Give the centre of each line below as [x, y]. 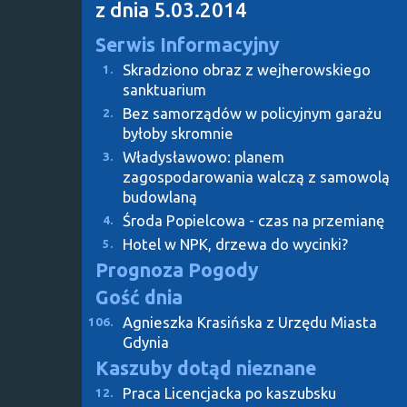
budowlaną [160, 196]
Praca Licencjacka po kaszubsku [229, 392]
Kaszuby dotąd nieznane [206, 367]
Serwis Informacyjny [188, 44]
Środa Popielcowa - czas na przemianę [253, 220]
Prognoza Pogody [177, 269]
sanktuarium [164, 89]
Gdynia [146, 342]
